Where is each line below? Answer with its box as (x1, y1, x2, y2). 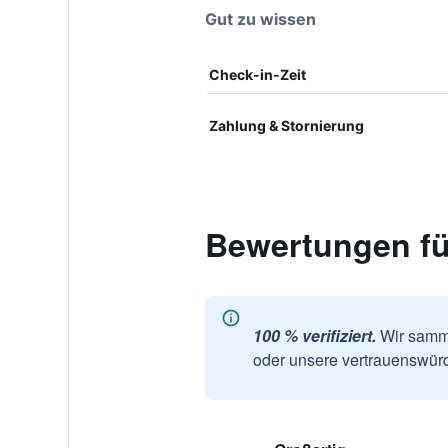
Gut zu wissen (204, 9, 316, 29)
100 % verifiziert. (252, 324, 376, 347)
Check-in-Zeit (208, 66, 306, 83)
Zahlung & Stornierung (208, 117, 364, 134)
